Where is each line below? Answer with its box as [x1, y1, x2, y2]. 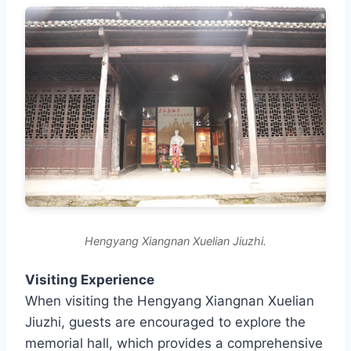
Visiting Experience [25, 271, 154, 288]
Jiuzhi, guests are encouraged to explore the [25, 313, 306, 330]
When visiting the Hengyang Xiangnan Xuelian [25, 292, 314, 309]
